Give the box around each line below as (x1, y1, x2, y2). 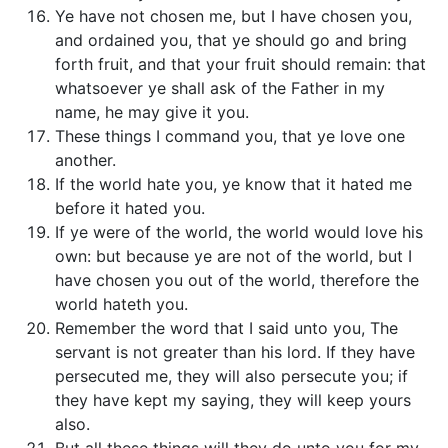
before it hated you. (55, 198, 205, 218)
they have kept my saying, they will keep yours (55, 390, 411, 410)
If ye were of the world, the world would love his (55, 222, 423, 242)
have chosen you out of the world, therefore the (55, 270, 419, 290)
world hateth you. (55, 294, 188, 314)
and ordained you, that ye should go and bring (55, 30, 407, 50)
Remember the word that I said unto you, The (55, 318, 398, 338)
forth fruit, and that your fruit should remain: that (55, 54, 426, 74)
